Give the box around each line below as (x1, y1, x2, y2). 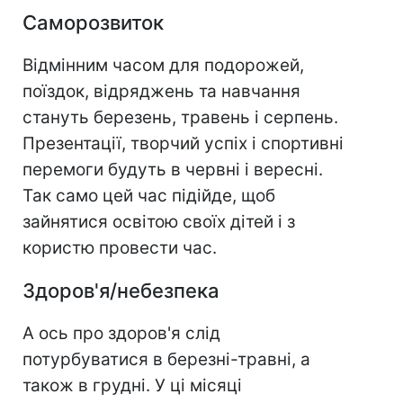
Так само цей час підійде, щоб (22, 185, 275, 207)
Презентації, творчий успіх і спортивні (22, 133, 344, 155)
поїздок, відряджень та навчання (22, 81, 300, 103)
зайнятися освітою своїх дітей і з (22, 211, 295, 233)
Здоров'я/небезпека (22, 279, 219, 303)
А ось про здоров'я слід (22, 323, 220, 345)
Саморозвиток (22, 11, 164, 35)
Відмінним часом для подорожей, (22, 55, 304, 76)
